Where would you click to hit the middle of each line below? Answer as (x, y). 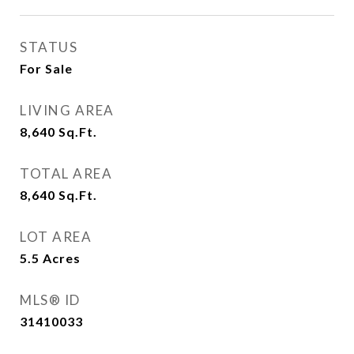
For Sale (46, 68)
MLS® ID (50, 300)
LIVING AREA (67, 110)
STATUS (49, 47)
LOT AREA (56, 237)
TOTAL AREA (66, 173)
